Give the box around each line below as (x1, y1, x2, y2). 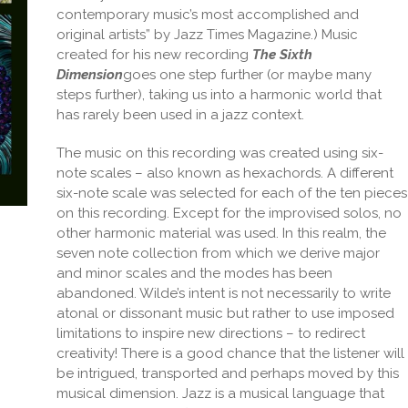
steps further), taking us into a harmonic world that (56, 87, 382, 103)
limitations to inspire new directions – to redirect (56, 325, 366, 342)
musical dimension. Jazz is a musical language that (56, 385, 385, 402)
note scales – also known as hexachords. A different (56, 165, 394, 181)
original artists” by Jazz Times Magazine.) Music (56, 26, 359, 43)
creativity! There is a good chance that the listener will (56, 345, 405, 362)
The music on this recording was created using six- (56, 145, 384, 161)
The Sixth (252, 46, 313, 63)
